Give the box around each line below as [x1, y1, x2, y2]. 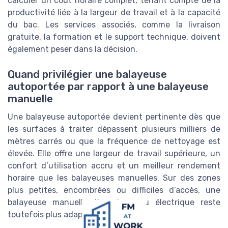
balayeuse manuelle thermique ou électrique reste [8, 197, 220, 207]
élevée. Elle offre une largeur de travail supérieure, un [8, 148, 220, 158]
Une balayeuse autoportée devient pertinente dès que [8, 111, 220, 122]
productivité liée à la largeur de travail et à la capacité [8, 8, 220, 18]
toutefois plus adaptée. [8, 209, 97, 219]
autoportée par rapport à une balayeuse [8, 80, 209, 93]
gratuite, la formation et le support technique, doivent [8, 32, 220, 42]
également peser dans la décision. [8, 44, 137, 54]
